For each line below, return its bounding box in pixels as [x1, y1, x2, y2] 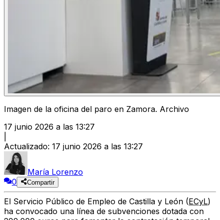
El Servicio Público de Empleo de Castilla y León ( [4, 196, 189, 207]
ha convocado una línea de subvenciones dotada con [4, 206, 204, 217]
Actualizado [4, 141, 48, 152]
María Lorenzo [27, 167, 83, 177]
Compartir [27, 179, 55, 187]
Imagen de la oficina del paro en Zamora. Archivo [4, 104, 189, 114]
